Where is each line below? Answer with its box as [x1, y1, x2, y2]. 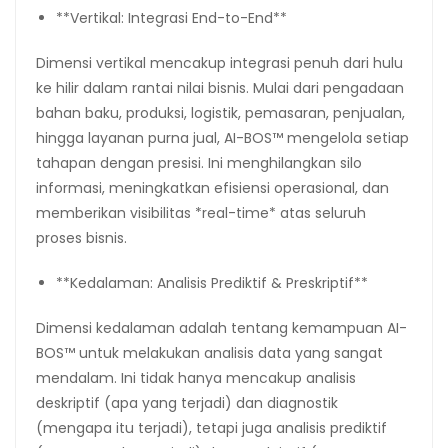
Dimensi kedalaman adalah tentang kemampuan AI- [36, 317, 407, 338]
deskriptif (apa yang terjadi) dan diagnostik [36, 392, 338, 413]
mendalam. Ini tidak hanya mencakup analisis [36, 367, 356, 388]
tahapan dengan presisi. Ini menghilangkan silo [36, 152, 362, 173]
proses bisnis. [36, 227, 127, 248]
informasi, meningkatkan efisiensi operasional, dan [36, 177, 389, 198]
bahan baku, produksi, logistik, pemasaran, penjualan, [36, 102, 405, 123]
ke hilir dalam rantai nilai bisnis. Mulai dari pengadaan [36, 77, 404, 98]
